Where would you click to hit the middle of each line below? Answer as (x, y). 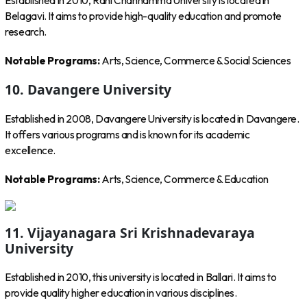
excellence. (30, 150)
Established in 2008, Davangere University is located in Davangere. (152, 119)
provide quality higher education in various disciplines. (121, 293)
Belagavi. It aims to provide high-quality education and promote (143, 16)
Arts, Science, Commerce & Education (185, 180)
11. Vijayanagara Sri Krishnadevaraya (130, 232)
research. (26, 32)
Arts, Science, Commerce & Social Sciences (196, 60)
